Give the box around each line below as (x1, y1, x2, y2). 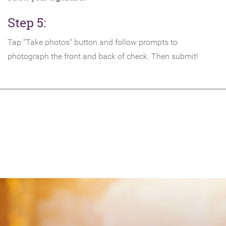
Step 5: (8, 14, 46, 31)
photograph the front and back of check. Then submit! (8, 51, 198, 61)
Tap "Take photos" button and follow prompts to (8, 37, 178, 47)
